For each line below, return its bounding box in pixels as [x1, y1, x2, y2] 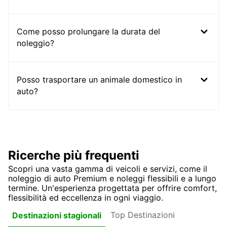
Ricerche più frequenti [8, 148, 139, 163]
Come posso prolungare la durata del [17, 26, 160, 37]
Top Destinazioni [109, 209, 176, 220]
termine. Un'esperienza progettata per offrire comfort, [8, 183, 217, 194]
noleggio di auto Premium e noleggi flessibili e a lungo [8, 173, 216, 184]
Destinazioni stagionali [12, 210, 101, 220]
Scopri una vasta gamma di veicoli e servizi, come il [8, 164, 207, 174]
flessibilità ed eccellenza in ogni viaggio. [8, 193, 163, 203]
